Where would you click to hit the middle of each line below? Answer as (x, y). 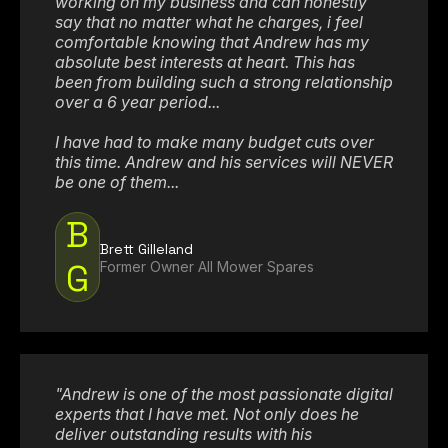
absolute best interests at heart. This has (205, 62)
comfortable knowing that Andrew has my (212, 42)
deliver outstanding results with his (183, 434)
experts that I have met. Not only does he (207, 414)
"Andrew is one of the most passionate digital (224, 394)
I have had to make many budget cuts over (214, 142)
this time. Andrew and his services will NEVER (224, 162)
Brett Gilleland (146, 248)
